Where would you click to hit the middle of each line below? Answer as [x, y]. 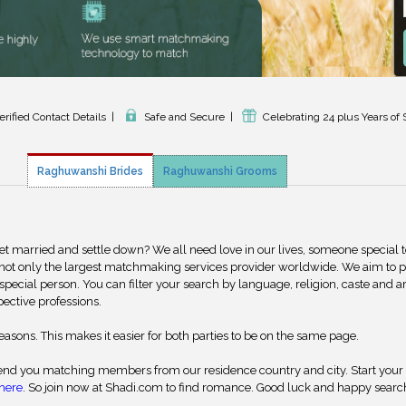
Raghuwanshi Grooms [220, 171]
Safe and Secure [184, 117]
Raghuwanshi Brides [90, 171]
